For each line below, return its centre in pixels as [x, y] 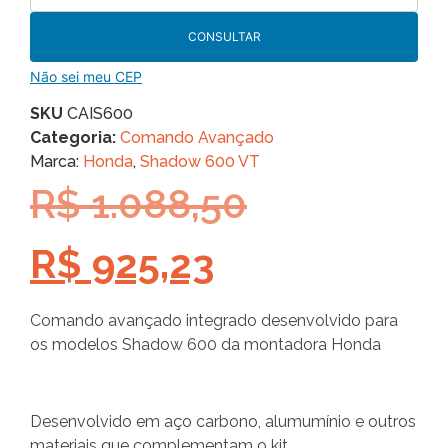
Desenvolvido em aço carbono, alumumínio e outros [223, 421]
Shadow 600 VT [200, 162]
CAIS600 [100, 114]
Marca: [56, 162]
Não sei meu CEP [86, 77]
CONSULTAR [224, 37]
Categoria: [73, 138]
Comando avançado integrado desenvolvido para [214, 320]
